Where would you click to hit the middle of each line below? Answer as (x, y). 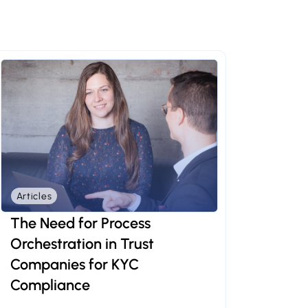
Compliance (50, 285)
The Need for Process (80, 223)
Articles (34, 196)
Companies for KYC (74, 264)
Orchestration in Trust (82, 244)
